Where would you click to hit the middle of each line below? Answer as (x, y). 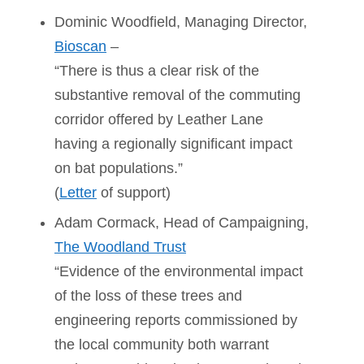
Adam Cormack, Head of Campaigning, (182, 222)
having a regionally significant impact (173, 143)
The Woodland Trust (120, 247)
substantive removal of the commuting (178, 95)
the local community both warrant (162, 344)
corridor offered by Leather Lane (159, 119)
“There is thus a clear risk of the (157, 70)
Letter (78, 192)
